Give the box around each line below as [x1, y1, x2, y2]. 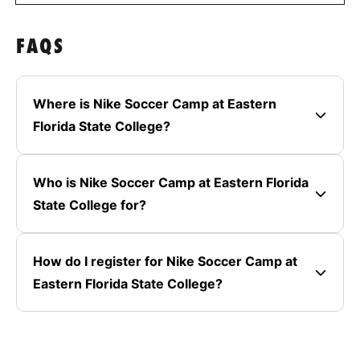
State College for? [33, 196, 146, 213]
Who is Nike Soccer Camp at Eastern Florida [33, 174, 309, 190]
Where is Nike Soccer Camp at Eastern [33, 95, 276, 112]
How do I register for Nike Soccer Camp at [33, 252, 297, 269]
